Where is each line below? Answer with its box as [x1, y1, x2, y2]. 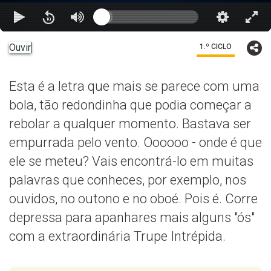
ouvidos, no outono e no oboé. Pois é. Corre [9, 191, 258, 206]
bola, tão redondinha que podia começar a [9, 97, 252, 113]
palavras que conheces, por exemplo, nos [9, 172, 246, 188]
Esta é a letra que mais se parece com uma [9, 78, 260, 94]
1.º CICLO [200, 42, 232, 51]
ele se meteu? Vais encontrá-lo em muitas [9, 153, 253, 169]
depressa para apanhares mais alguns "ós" [9, 209, 255, 225]
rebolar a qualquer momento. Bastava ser [9, 116, 251, 131]
